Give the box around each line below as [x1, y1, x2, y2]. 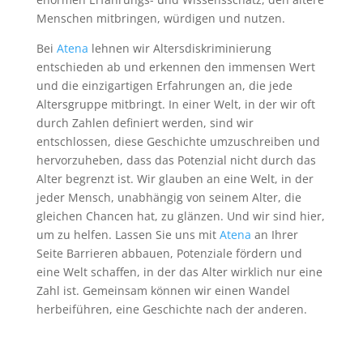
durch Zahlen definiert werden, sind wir [36, 115, 254, 130]
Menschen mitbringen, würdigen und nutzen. [36, 11, 285, 26]
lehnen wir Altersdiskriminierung [91, 41, 271, 56]
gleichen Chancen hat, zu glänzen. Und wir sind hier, [36, 208, 325, 224]
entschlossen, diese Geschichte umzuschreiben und [36, 134, 320, 149]
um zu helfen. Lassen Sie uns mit [36, 227, 220, 242]
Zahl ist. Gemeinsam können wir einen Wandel [36, 283, 290, 298]
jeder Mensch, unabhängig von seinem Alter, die [36, 190, 301, 205]
